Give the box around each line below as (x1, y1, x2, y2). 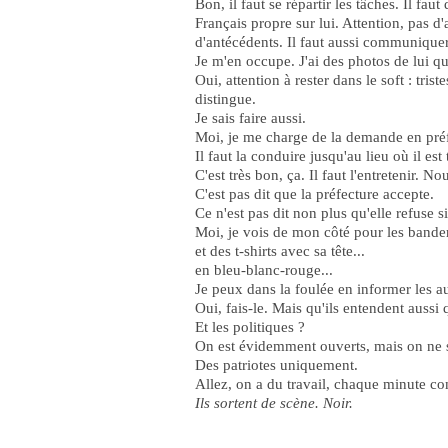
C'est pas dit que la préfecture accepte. (195, 186, 434, 202)
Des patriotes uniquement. (195, 357, 358, 373)
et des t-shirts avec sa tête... (195, 243, 365, 259)
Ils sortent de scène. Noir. (195, 395, 353, 411)
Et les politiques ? (195, 319, 305, 335)
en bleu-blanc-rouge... (195, 262, 333, 278)
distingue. (195, 91, 256, 107)
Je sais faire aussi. (195, 110, 306, 126)
